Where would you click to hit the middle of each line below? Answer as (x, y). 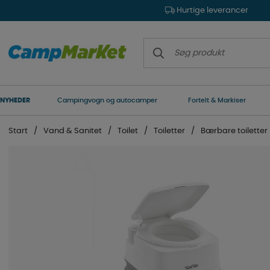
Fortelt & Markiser (217, 100)
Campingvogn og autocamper (107, 100)
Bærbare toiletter (234, 131)
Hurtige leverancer (212, 11)
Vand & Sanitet (73, 131)
